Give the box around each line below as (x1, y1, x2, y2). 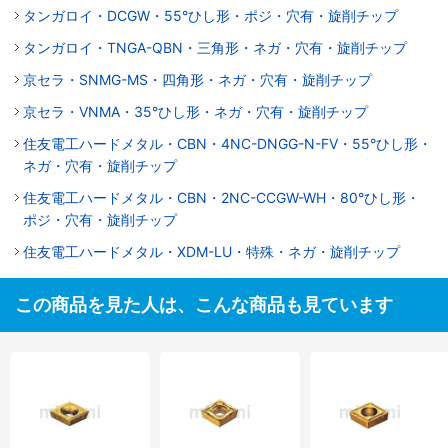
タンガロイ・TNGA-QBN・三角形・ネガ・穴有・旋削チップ (23, 39, 407, 56)
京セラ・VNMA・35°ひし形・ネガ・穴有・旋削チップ (23, 103, 368, 120)
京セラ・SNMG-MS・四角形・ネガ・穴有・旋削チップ (23, 71, 372, 88)
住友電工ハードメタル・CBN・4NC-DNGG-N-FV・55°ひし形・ (23, 135, 432, 152)
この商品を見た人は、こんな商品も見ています (15, 294, 393, 315)
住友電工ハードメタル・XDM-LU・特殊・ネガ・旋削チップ (23, 243, 400, 260)
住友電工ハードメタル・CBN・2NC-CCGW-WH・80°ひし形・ (23, 189, 420, 206)
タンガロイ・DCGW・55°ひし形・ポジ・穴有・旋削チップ (23, 7, 398, 24)
